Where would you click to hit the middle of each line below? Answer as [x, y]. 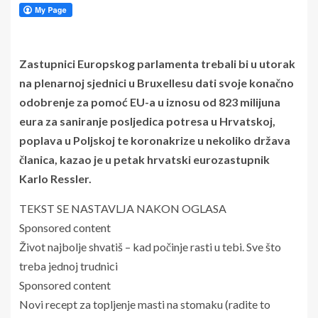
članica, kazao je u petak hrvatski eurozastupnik [144, 159]
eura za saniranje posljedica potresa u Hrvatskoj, [147, 121]
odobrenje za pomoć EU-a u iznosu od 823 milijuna [150, 102]
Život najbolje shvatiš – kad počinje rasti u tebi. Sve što [150, 246]
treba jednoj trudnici [68, 265]
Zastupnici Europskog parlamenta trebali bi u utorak [157, 63]
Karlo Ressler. [55, 178]
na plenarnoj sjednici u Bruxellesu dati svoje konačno [157, 82]
